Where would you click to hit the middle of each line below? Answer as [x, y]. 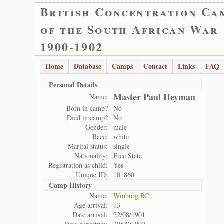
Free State [128, 156]
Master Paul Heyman [154, 97]
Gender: [97, 127]
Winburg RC [131, 196]
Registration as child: [78, 165]
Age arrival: [91, 205]
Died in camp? [87, 118]
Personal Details [73, 85]
